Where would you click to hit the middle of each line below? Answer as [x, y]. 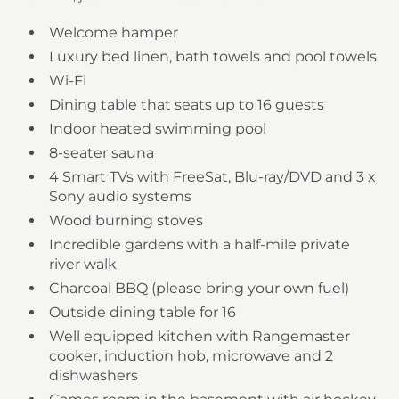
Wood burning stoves [126, 220]
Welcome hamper [114, 32]
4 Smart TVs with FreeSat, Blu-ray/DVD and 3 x [212, 176]
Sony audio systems [120, 196]
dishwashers [94, 375]
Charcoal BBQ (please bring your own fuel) [199, 288]
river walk [83, 264]
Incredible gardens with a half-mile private [199, 244]
